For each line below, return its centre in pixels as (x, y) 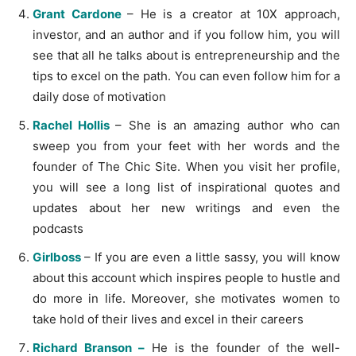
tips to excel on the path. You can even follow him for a (186, 75)
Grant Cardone (77, 14)
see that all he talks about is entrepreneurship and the (186, 55)
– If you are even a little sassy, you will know (213, 257)
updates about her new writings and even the (186, 207)
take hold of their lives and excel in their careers (168, 319)
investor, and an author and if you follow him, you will (186, 34)
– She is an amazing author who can (228, 125)
